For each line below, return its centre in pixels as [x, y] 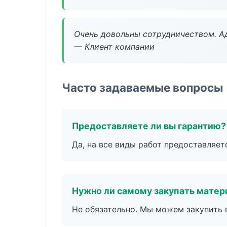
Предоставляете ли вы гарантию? [149, 126]
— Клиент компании [114, 47]
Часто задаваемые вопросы [142, 87]
